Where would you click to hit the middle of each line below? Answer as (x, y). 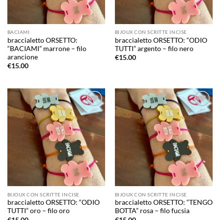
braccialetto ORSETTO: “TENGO (164, 203)
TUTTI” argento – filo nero (154, 48)
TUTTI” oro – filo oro (38, 211)
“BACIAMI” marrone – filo (47, 48)
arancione (22, 57)
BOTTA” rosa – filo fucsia (152, 211)
